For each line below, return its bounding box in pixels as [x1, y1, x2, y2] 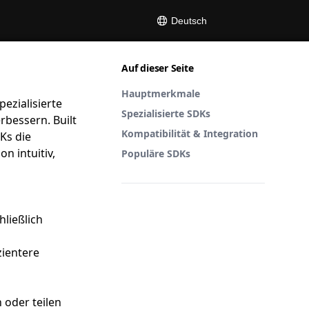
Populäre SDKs [121, 147, 190, 160]
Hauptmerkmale [121, 87, 200, 100]
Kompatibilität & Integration [121, 127, 258, 140]
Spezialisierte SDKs [121, 107, 210, 120]
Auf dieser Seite [121, 61, 194, 74]
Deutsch [168, 14, 207, 26]
